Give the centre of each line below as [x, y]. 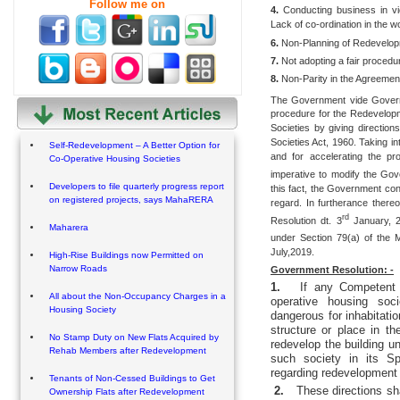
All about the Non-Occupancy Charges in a [137, 296]
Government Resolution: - [332, 270]
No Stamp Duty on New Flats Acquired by [134, 337]
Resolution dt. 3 [306, 220]
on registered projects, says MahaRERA [131, 200]
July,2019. [292, 251]
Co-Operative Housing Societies [115, 159]
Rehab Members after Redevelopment [128, 351]
